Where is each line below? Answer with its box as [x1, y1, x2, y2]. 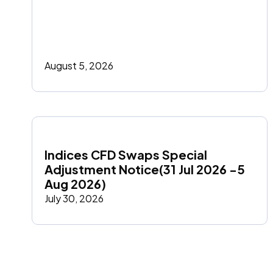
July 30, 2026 [44, 192, 104, 205]
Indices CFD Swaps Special [44, 147, 207, 163]
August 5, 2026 [44, 59, 113, 73]
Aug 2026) [44, 176, 106, 192]
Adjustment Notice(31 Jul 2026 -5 [44, 161, 245, 177]
